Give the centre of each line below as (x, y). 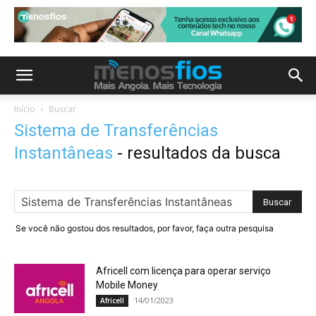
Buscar (62, 109)
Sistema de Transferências (116, 130)
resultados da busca (204, 153)
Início (25, 109)
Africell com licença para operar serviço (183, 271)
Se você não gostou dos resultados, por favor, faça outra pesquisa (145, 228)
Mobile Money (127, 285)
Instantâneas (63, 153)
